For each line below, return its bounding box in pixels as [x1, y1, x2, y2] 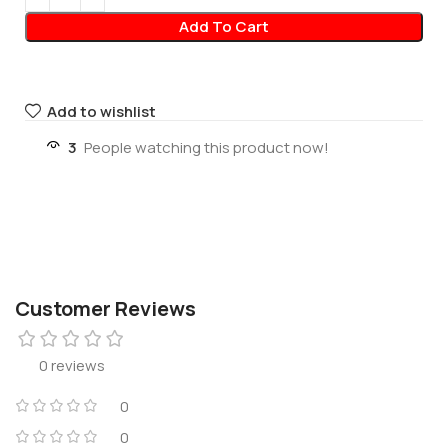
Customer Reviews [15, 294, 196, 322]
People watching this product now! [84, 136, 329, 158]
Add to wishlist [46, 100, 156, 122]
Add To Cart [178, 16, 269, 38]
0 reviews [39, 354, 105, 376]
